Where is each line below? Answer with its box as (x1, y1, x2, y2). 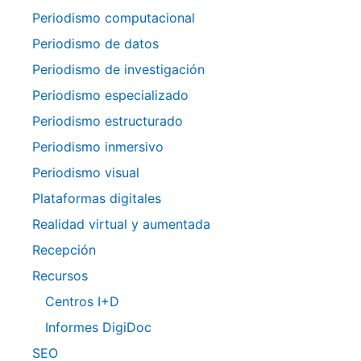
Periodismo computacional (32, 9, 195, 26)
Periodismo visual (32, 164, 139, 180)
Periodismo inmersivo (32, 138, 164, 155)
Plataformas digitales (32, 189, 161, 206)
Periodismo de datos (32, 35, 159, 52)
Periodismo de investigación (32, 60, 205, 77)
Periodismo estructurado (32, 112, 183, 129)
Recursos (32, 267, 88, 284)
